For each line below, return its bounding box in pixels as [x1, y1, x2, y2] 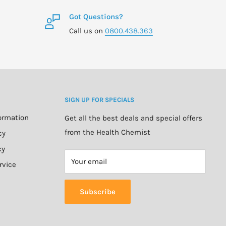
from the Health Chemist [65, 127, 150, 137]
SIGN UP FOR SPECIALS [65, 95, 134, 103]
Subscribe [80, 187, 116, 196]
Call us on [69, 26, 105, 35]
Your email [71, 156, 107, 166]
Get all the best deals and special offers [65, 113, 202, 123]
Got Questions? [69, 12, 123, 21]
